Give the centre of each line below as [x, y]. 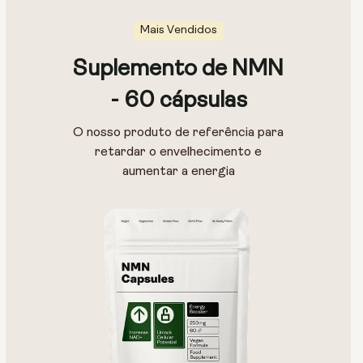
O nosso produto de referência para [178, 133]
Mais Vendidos [178, 31]
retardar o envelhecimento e [178, 153]
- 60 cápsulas [178, 102]
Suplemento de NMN [178, 70]
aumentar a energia [178, 172]
